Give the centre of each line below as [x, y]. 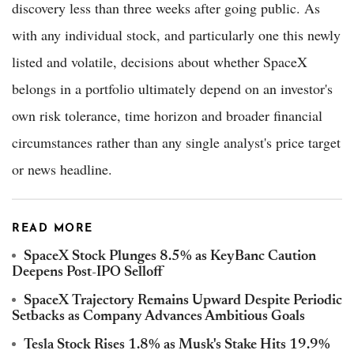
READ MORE [53, 228]
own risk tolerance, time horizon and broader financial [167, 115]
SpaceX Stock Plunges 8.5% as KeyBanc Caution [170, 256]
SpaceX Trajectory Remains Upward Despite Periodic [183, 301]
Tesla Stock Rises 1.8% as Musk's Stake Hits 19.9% [177, 345]
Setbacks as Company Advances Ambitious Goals [158, 316]
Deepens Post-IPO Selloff [87, 272]
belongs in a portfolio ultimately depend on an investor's [172, 88]
